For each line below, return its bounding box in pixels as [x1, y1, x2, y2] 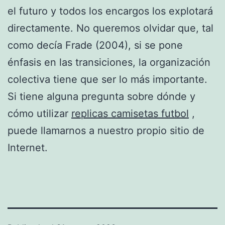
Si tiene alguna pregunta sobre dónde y [8, 90, 195, 102]
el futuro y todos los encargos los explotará [8, 5, 213, 17]
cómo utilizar [8, 107, 71, 120]
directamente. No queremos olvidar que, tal [8, 22, 213, 34]
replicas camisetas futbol [71, 107, 189, 120]
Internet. [8, 141, 48, 154]
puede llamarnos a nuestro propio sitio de [8, 124, 204, 137]
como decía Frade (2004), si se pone [8, 39, 183, 51]
